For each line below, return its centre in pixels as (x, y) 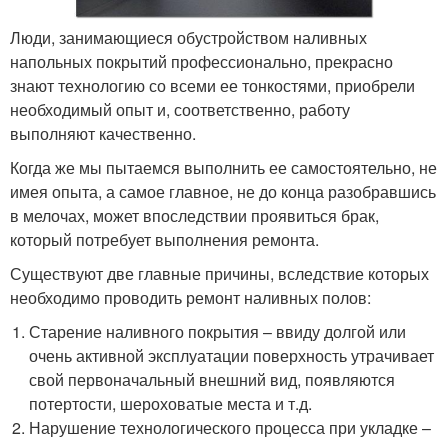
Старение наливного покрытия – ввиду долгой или (218, 331)
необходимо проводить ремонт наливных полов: (190, 297)
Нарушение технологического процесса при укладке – (230, 427)
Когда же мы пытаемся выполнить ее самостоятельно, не (223, 167)
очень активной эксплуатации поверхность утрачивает (232, 355)
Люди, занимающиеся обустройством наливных (188, 37)
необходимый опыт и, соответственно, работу (180, 109)
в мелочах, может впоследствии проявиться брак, (194, 215)
